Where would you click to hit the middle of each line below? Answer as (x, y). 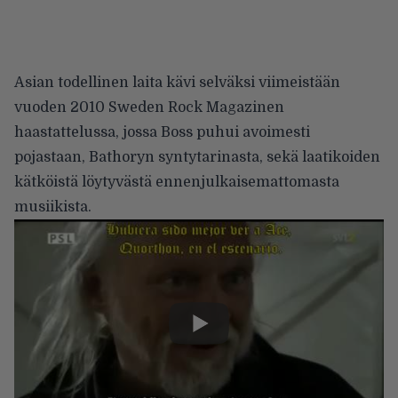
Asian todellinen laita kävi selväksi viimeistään (177, 82)
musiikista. (53, 207)
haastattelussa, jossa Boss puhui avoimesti (162, 132)
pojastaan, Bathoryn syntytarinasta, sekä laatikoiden (197, 157)
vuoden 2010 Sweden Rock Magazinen (149, 107)
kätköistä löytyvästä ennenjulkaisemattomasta (177, 182)
